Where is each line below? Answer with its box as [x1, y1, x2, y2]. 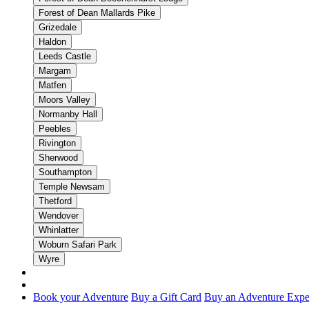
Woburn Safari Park [39, 239, 117, 250]
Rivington [39, 138, 76, 148]
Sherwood [39, 152, 78, 163]
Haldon [39, 37, 66, 47]
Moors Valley [39, 94, 90, 105]
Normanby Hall [39, 109, 97, 119]
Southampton [39, 167, 92, 177]
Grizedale [39, 22, 77, 32]
